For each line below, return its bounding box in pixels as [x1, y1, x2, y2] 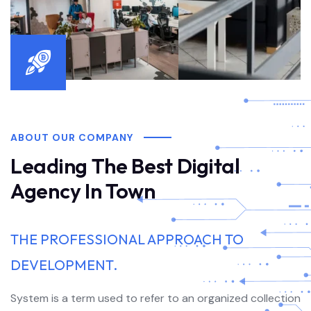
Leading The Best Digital [10, 153, 257, 179]
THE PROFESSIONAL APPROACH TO [10, 230, 244, 248]
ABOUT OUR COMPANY [10, 131, 133, 144]
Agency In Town [10, 178, 155, 204]
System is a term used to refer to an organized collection [10, 291, 301, 305]
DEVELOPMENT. [10, 256, 117, 274]
